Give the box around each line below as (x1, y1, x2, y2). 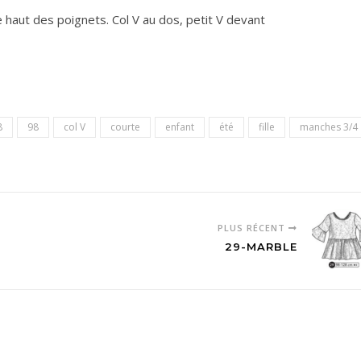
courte (110, 120, 140, 134)
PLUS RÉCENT (218, 222, 288, 234)
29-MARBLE (225, 240, 297, 253)
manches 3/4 (300, 120, 358, 134)
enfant (165, 120, 194, 134)
